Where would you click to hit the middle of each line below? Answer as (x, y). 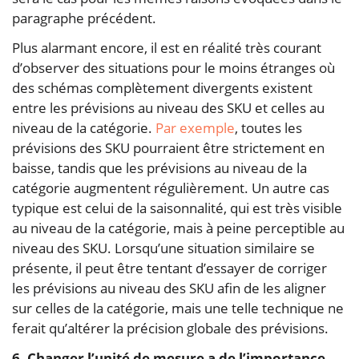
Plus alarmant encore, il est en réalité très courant (167, 47)
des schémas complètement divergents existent (162, 87)
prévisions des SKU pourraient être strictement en (168, 147)
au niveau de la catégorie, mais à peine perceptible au (178, 228)
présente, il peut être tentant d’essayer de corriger (169, 268)
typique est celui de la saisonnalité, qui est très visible (177, 208)
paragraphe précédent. (84, 18)
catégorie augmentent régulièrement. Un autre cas (171, 188)
